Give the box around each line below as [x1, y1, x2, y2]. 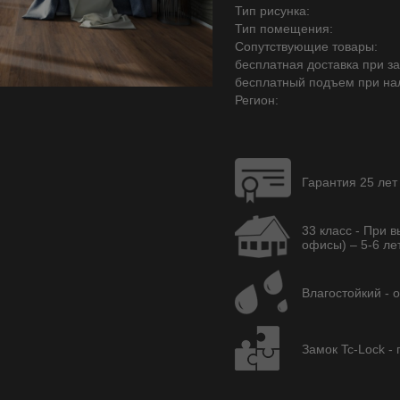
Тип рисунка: [235, 4, 310, 18]
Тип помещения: [235, 21, 333, 36]
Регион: [235, 93, 279, 107]
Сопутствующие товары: [235, 39, 378, 54]
